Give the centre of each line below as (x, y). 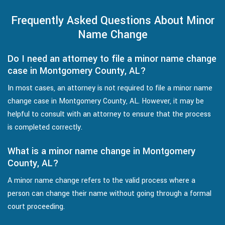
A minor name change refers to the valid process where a (101, 181)
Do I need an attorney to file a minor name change (112, 59)
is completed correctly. (45, 128)
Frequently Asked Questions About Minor (113, 21)
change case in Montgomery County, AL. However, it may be (106, 101)
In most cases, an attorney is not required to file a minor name (110, 88)
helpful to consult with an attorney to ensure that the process (109, 115)
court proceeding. (36, 207)
